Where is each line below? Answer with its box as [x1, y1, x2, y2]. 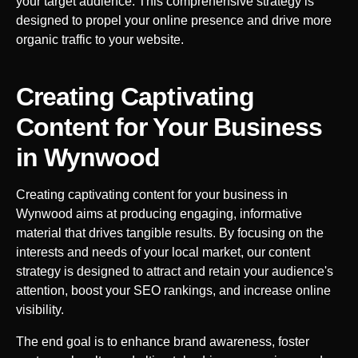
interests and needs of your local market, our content [16, 245, 310, 259]
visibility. [16, 302, 64, 316]
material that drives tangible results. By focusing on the [16, 225, 324, 240]
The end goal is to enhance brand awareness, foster [16, 334, 309, 348]
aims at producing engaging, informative [73, 206, 302, 221]
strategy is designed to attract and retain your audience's [16, 264, 333, 278]
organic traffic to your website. [16, 32, 184, 46]
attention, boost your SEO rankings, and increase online [16, 283, 331, 297]
